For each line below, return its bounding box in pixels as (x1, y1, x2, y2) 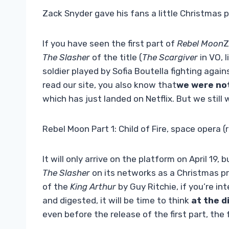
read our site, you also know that (42, 80, 176, 90)
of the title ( (90, 52, 142, 63)
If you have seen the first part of (42, 38, 177, 49)
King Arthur (70, 181, 116, 192)
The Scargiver (142, 52, 198, 63)
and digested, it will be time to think (42, 195, 191, 206)
